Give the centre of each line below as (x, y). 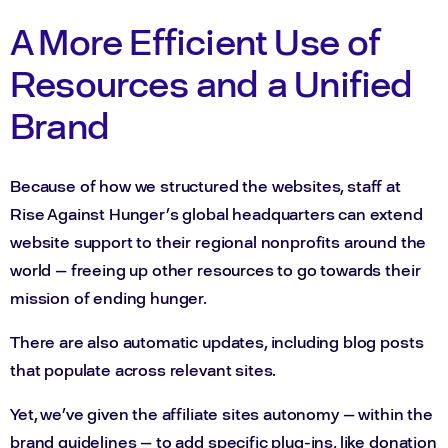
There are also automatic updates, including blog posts (217, 342)
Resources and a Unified (211, 83)
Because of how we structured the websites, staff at (205, 186)
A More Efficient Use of (195, 41)
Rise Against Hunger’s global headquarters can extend (216, 214)
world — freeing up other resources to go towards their (215, 270)
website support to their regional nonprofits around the (218, 242)
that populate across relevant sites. (143, 370)
